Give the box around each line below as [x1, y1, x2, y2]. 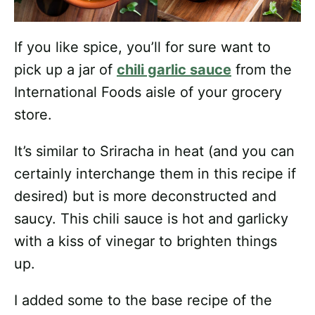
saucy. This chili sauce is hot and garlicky [14, 210, 288, 228]
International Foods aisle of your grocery [14, 84, 282, 101]
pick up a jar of [14, 61, 117, 79]
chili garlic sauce [117, 61, 231, 79]
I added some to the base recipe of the [14, 292, 272, 309]
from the [231, 61, 292, 79]
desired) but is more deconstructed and [14, 188, 276, 205]
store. [14, 106, 52, 124]
